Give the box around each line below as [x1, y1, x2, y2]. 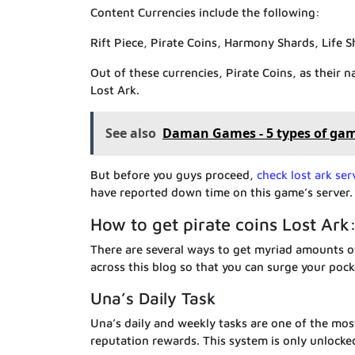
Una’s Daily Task [90, 288, 216, 307]
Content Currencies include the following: [90, 5, 320, 19]
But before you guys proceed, [90, 167, 257, 181]
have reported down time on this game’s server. [90, 185, 353, 199]
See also [105, 124, 156, 142]
